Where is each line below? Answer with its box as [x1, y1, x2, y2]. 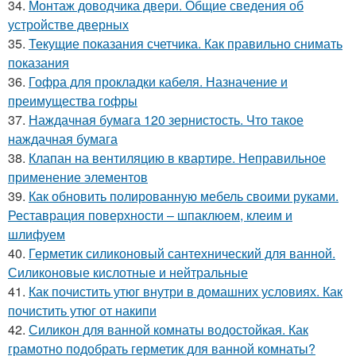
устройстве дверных [8, 14, 129, 33]
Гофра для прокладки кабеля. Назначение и [29, 72, 288, 91]
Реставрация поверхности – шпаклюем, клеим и [8, 205, 292, 224]
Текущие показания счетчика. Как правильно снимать [29, 33, 342, 52]
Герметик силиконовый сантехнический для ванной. [29, 243, 335, 262]
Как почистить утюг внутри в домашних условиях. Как [29, 281, 342, 300]
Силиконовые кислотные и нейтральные [8, 262, 248, 281]
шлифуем [8, 224, 65, 243]
